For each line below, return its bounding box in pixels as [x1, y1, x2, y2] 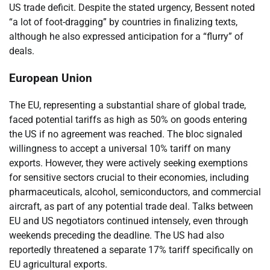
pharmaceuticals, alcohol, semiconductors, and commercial [9, 186, 261, 198]
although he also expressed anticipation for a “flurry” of [9, 31, 243, 43]
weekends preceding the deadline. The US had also [9, 229, 224, 241]
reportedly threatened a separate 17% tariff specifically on [9, 243, 253, 256]
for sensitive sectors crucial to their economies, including [9, 171, 249, 183]
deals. [9, 45, 34, 57]
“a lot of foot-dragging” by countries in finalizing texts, [9, 16, 237, 28]
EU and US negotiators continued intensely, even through [9, 215, 248, 227]
